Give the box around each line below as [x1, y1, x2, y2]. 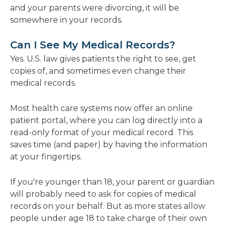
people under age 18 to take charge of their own [10, 213, 207, 223]
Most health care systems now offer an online [10, 103, 193, 114]
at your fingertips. [10, 152, 82, 162]
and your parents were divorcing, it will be [10, 3, 179, 13]
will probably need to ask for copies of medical [10, 189, 196, 199]
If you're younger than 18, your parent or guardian [10, 177, 214, 187]
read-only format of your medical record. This [10, 128, 193, 138]
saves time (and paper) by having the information [10, 140, 207, 150]
